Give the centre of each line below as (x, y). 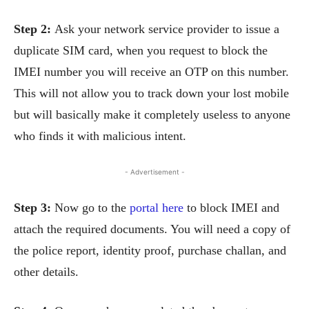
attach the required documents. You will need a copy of (152, 229)
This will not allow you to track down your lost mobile (151, 93)
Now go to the (92, 207)
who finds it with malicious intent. (100, 136)
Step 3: (34, 207)
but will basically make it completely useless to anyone (152, 114)
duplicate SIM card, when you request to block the (141, 50)
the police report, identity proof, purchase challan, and (150, 250)
